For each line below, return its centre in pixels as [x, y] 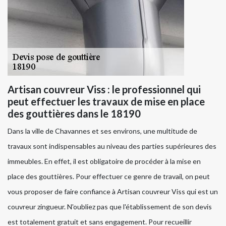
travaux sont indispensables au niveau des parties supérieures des [112, 146]
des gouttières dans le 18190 [74, 114]
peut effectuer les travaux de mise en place [106, 102]
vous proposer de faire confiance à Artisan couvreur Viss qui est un [113, 192]
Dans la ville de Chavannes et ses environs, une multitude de [102, 131]
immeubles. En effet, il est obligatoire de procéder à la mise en [104, 161]
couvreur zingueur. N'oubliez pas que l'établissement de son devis [110, 207]
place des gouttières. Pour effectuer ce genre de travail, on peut [109, 177]
